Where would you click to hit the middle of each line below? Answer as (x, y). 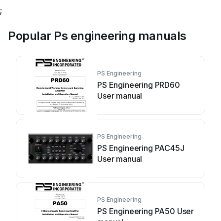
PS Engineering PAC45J (141, 148)
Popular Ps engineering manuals (97, 36)
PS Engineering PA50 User (146, 211)
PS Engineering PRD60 (139, 85)
